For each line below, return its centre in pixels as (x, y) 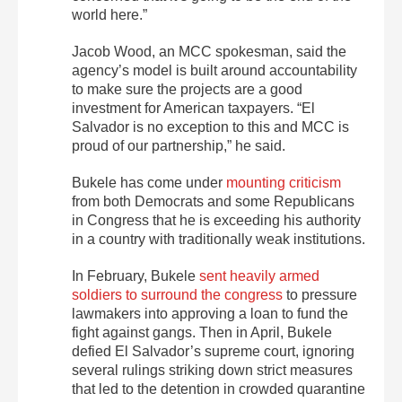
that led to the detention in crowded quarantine (218, 389)
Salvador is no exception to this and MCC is (210, 127)
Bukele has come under (149, 182)
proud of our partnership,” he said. (179, 145)
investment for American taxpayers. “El (193, 108)
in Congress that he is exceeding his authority (216, 220)
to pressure (320, 294)
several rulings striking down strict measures (212, 370)
